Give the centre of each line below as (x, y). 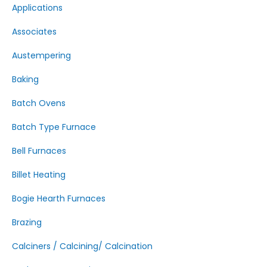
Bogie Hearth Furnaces (59, 198)
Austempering (41, 55)
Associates (34, 32)
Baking (25, 79)
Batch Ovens (39, 103)
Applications (37, 8)
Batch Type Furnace (54, 127)
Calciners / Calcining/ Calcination (82, 246)
